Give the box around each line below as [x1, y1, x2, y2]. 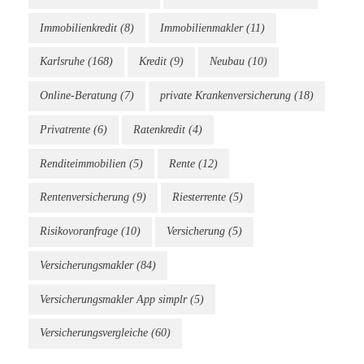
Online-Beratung [40, 89, 117, 102]
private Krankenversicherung [160, 89, 291, 102]
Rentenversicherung [40, 191, 129, 204]
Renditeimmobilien [40, 157, 126, 170]
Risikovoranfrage [40, 225, 118, 238]
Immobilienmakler [160, 21, 243, 34]
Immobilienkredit [40, 21, 117, 34]
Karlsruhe [40, 55, 84, 68]
